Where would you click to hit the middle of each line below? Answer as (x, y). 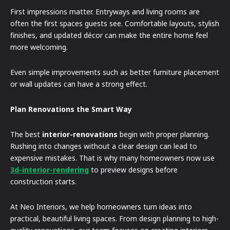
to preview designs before (133, 169)
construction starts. (43, 181)
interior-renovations (80, 134)
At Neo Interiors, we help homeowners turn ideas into (101, 206)
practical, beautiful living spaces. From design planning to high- (114, 218)
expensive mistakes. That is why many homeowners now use (112, 158)
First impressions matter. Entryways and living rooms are (105, 11)
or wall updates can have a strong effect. (79, 84)
